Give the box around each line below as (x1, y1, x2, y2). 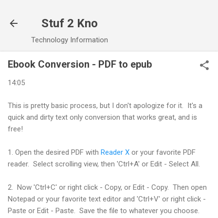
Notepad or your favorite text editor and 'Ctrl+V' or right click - (8, 194, 206, 203)
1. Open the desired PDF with (8, 147, 101, 157)
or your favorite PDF (129, 147, 196, 157)
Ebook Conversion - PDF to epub (8, 58, 152, 70)
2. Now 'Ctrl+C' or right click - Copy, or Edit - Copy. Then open (8, 182, 207, 192)
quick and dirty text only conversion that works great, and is (8, 112, 197, 122)
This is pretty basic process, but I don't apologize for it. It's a (8, 101, 202, 110)
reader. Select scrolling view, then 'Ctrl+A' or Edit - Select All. (8, 159, 200, 168)
